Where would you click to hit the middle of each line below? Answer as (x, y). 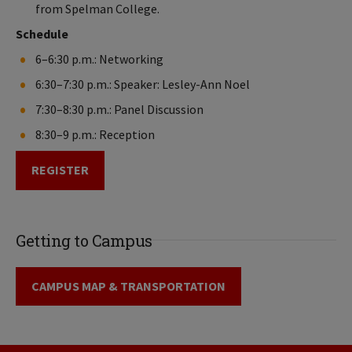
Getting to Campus (84, 240)
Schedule (43, 33)
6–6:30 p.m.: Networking (99, 59)
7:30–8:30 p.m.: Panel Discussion (119, 109)
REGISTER (60, 170)
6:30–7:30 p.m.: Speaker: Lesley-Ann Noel (143, 84)
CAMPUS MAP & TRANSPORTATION (128, 286)
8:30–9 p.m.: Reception (95, 134)
